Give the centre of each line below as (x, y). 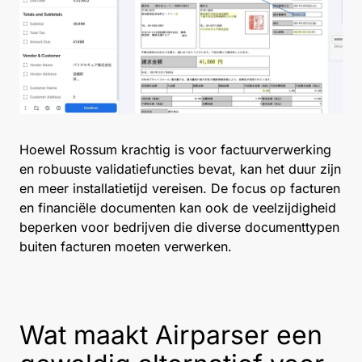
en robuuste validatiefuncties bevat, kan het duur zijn (180, 169)
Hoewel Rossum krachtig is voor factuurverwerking (175, 150)
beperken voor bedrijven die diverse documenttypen (179, 227)
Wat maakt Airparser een (171, 335)
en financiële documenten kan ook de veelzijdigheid (178, 208)
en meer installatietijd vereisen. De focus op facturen (180, 189)
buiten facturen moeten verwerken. (126, 247)
